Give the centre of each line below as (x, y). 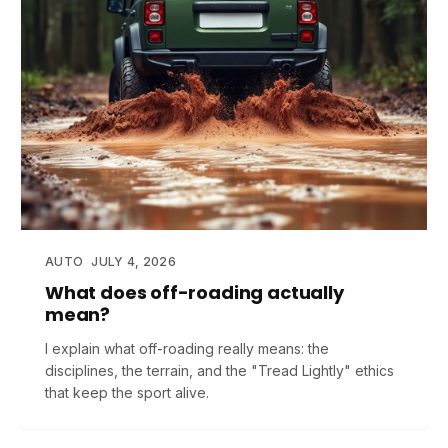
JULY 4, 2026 (133, 261)
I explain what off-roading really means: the (187, 348)
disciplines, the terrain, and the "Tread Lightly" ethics (219, 370)
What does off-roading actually (194, 292)
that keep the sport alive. (127, 392)
